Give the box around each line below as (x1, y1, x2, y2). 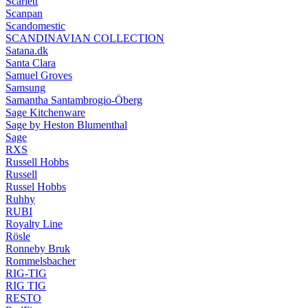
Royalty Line (5, 217, 63, 230)
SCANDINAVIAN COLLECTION (5, 32, 164, 44)
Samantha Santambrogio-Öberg (5, 93, 142, 106)
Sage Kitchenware (5, 106, 85, 118)
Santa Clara (5, 56, 56, 69)
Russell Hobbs (5, 155, 69, 168)
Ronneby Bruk (5, 242, 70, 254)
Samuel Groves (5, 69, 72, 81)
